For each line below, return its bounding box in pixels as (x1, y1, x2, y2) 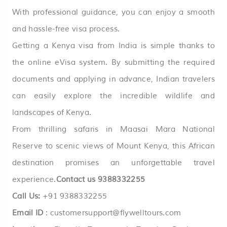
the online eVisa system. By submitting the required (12, 57, 215, 67)
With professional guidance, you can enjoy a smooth (12, 7, 215, 17)
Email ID (12, 208, 44, 218)
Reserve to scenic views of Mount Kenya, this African (12, 141, 215, 151)
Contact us (56, 174, 98, 184)
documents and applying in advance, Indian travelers (12, 74, 215, 84)
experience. (12, 174, 56, 184)
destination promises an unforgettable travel (12, 158, 215, 168)
